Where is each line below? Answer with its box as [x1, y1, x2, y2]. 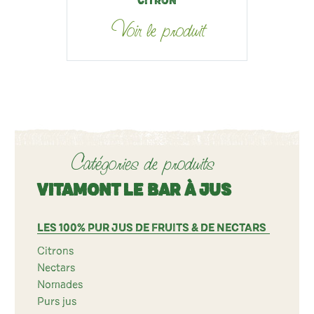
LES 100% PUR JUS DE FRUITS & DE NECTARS [37, 222, 266, 233]
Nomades [37, 279, 83, 290]
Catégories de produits [71, 152, 214, 175]
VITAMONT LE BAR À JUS [37, 182, 231, 199]
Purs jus [37, 296, 76, 307]
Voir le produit [109, 19, 205, 41]
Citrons [37, 245, 74, 257]
